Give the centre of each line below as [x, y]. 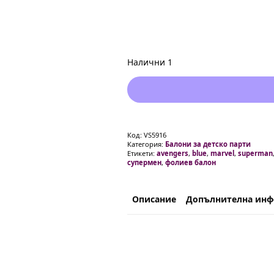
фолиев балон [191, 162]
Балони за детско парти [208, 144]
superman [255, 153]
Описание [154, 199]
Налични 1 [150, 62]
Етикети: [142, 153]
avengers [172, 153]
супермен [144, 162]
